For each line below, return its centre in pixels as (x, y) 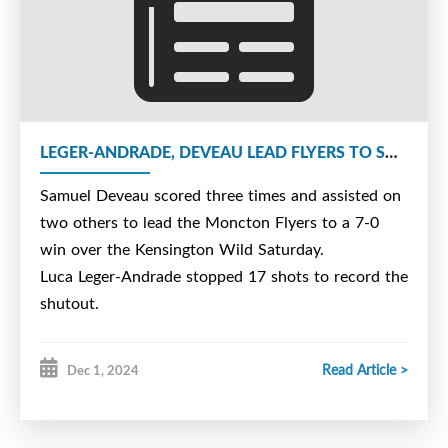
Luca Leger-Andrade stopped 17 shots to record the (224, 275)
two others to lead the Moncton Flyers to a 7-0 (209, 221)
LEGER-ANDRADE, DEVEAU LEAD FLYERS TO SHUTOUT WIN (391, 151)
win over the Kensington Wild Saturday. (184, 248)
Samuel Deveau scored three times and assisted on (220, 194)
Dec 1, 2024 (103, 369)
